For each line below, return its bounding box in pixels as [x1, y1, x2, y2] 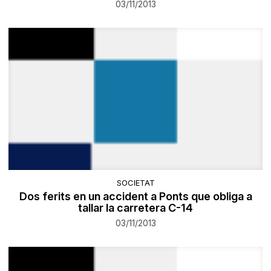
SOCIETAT [116, 177, 155, 188]
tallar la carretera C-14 [78, 201, 193, 214]
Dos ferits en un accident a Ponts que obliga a [19, 189, 252, 203]
